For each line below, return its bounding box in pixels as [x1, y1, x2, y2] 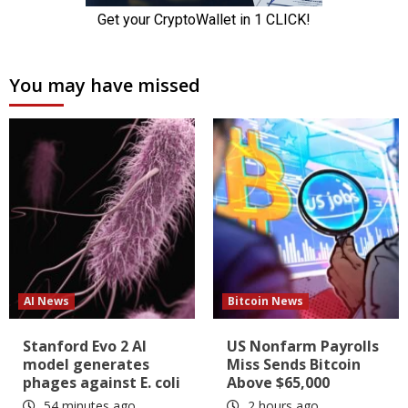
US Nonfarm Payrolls [227, 335, 379, 356]
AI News [24, 292, 69, 309]
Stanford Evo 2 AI [23, 335, 147, 356]
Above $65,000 [227, 372, 330, 393]
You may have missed [9, 72, 200, 97]
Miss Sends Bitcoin [227, 353, 361, 374]
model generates [23, 353, 149, 374]
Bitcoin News [228, 292, 303, 309]
